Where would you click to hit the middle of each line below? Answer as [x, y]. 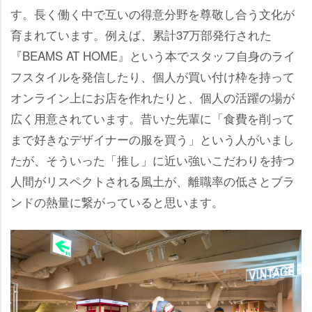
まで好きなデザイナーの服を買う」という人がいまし [153, 139]
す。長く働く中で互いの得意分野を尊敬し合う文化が [153, 13]
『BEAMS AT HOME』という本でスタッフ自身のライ [153, 55]
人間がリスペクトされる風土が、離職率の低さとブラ [153, 180]
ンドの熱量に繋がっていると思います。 [117, 201]
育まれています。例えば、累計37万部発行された [141, 34]
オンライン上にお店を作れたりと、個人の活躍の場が [153, 97]
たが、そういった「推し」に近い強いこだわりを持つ [153, 159]
